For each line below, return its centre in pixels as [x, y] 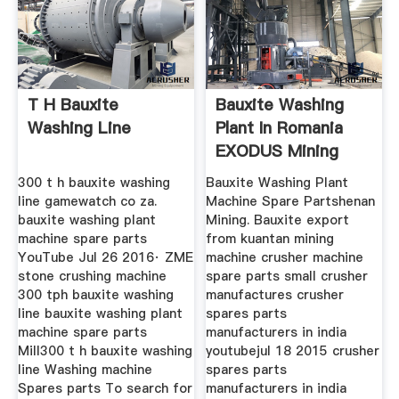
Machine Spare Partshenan [291, 201]
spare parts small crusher [287, 276]
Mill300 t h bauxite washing [105, 350]
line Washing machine [85, 369]
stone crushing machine [92, 276]
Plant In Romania [280, 128]
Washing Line [79, 128]
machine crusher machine [285, 257]
